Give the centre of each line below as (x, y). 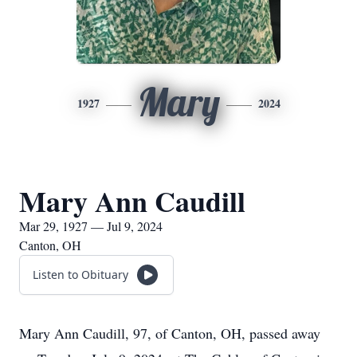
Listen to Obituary (80, 275)
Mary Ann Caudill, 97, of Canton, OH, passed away (170, 333)
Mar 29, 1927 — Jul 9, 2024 (91, 226)
